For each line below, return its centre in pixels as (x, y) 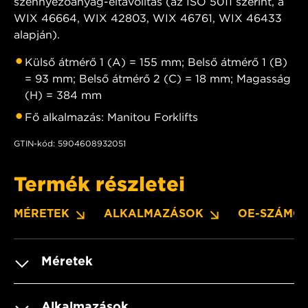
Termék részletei (99, 183)
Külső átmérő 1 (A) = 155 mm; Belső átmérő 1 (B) (156, 62)
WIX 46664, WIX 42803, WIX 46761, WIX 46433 (148, 18)
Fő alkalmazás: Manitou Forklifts (111, 117)
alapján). (37, 34)
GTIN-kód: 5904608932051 (70, 143)
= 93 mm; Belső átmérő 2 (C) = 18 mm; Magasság (158, 78)
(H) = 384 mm (63, 95)
